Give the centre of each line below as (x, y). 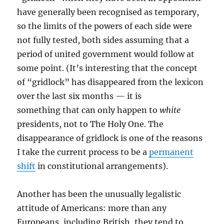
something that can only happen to (88, 110)
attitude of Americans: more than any (92, 208)
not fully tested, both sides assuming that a (103, 40)
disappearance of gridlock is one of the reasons (110, 138)
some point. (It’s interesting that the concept (107, 68)
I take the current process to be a (83, 152)
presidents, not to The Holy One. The (90, 124)
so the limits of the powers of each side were (105, 26)
